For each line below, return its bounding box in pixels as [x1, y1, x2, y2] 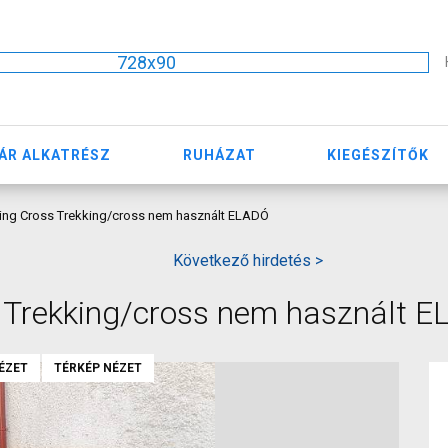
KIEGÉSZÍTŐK [327, 146, 430, 163]
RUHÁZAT [182, 146, 256, 163]
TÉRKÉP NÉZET [54, 361, 142, 375]
